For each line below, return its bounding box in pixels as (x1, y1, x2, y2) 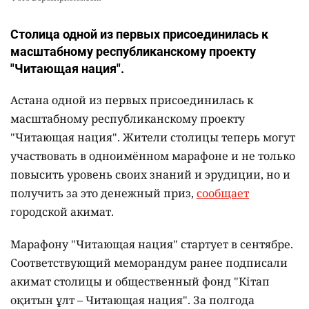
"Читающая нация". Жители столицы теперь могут (10, 130, 295, 146)
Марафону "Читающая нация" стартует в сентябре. (10, 237, 293, 252)
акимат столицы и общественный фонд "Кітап (10, 274, 270, 290)
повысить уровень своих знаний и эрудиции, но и (10, 167, 290, 183)
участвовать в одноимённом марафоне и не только (10, 148, 295, 164)
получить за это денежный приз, (10, 186, 197, 201)
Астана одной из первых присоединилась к (10, 92, 253, 108)
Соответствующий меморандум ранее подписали (10, 255, 288, 271)
